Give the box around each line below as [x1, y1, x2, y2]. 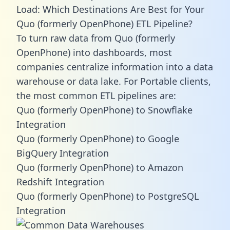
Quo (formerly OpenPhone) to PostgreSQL [16, 189, 199, 202]
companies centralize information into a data [16, 60, 213, 73]
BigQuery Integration [16, 146, 109, 159]
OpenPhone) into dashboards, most [16, 46, 172, 59]
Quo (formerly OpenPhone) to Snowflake [16, 103, 193, 116]
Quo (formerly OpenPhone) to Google [16, 132, 179, 145]
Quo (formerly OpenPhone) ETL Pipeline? [16, 17, 193, 30]
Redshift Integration [16, 175, 104, 188]
